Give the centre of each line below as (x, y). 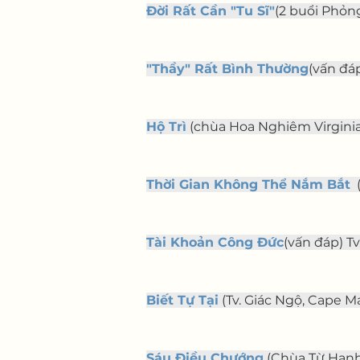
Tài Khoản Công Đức (215, 242)
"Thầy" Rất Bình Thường (227, 69)
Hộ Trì (166, 127)
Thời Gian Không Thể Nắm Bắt (248, 184)
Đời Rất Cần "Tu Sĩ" (211, 11)
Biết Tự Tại (182, 300)
